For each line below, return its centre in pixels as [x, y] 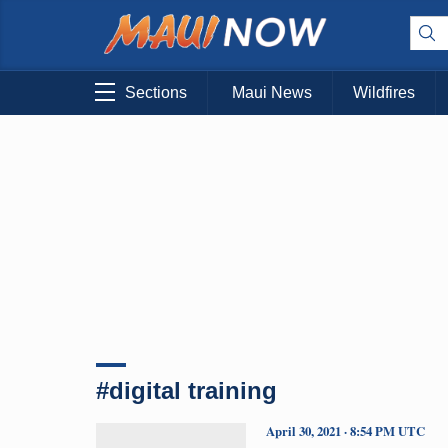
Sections [156, 93]
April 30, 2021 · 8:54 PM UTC [345, 430]
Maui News [272, 93]
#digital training [186, 390]
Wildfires [384, 93]
